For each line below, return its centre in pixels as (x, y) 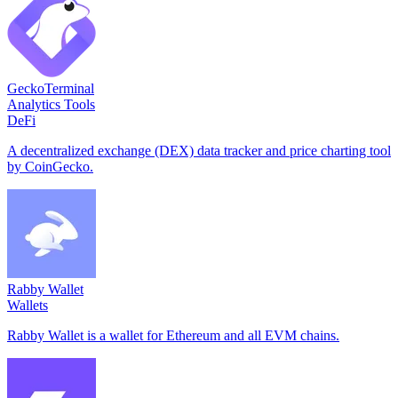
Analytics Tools (51, 104)
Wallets (28, 305)
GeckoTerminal (51, 88)
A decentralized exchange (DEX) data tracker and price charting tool (199, 150)
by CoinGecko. (50, 166)
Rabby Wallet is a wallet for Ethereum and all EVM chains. (173, 335)
